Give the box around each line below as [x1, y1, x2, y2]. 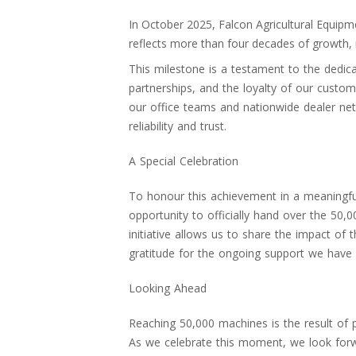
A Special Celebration [129, 153, 238, 168]
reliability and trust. [129, 118, 226, 133]
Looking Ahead [129, 280, 207, 296]
